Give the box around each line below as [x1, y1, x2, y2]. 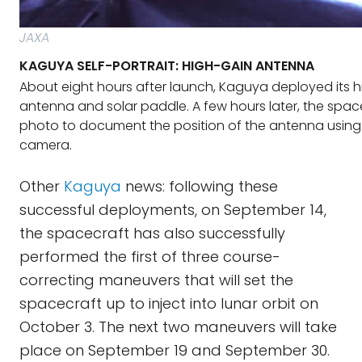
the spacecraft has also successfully [19, 223, 285, 243]
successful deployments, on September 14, [19, 200, 326, 220]
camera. [19, 136, 72, 154]
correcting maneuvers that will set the [19, 270, 293, 290]
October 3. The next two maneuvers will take [19, 317, 337, 337]
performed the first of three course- [19, 246, 280, 267]
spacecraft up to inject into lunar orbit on [19, 293, 318, 314]
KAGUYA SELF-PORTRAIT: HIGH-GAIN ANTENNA [19, 57, 314, 75]
